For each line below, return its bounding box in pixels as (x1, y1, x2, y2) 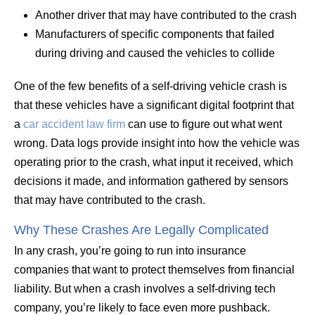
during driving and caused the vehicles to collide (35, 46, 275, 59)
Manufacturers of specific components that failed (35, 27, 274, 40)
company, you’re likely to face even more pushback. (14, 301, 270, 314)
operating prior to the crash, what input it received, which (14, 155, 293, 168)
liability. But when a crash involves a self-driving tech (14, 282, 276, 295)
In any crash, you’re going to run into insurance (14, 244, 246, 257)
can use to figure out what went (125, 117, 282, 130)
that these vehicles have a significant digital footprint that (14, 98, 294, 111)
